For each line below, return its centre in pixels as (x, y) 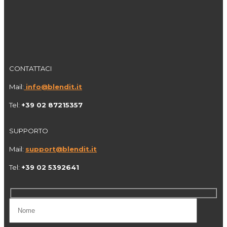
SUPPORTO (29, 131)
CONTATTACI (30, 68)
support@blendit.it (61, 149)
